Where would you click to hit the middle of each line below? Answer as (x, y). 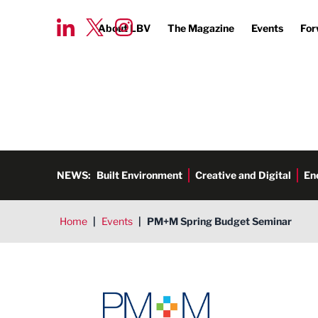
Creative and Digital (243, 175)
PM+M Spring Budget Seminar (219, 221)
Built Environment (139, 175)
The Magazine (201, 28)
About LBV (124, 28)
